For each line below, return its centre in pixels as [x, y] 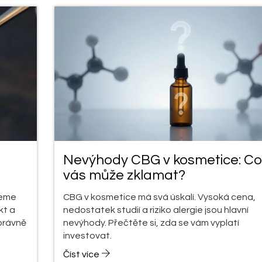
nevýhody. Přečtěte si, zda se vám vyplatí [151, 223]
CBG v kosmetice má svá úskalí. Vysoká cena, [159, 197]
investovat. [87, 235]
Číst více [82, 254]
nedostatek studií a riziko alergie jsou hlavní [156, 210]
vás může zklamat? [124, 175]
